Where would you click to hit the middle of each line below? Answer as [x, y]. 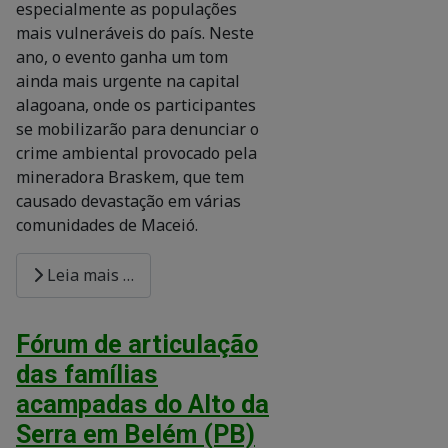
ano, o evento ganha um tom [122, 56]
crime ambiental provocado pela [136, 152]
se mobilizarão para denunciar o [137, 128]
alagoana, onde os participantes [136, 104]
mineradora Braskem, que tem [130, 176]
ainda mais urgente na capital [128, 80]
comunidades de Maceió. [107, 224]
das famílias [87, 374]
